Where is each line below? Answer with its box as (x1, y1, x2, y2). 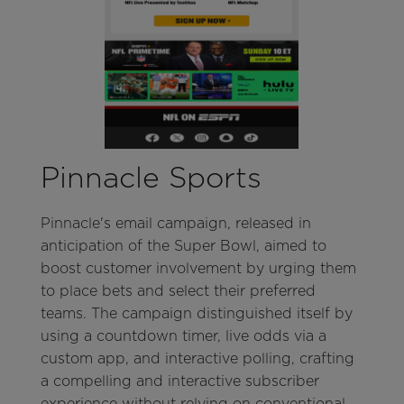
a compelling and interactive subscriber (40, 372, 319, 390)
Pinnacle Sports (40, 160, 262, 196)
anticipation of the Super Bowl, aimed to (40, 237, 326, 255)
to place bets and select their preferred (40, 282, 316, 300)
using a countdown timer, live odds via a (40, 327, 326, 345)
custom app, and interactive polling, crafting (40, 350, 354, 368)
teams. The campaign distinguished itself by (40, 305, 353, 323)
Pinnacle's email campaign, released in (40, 215, 311, 233)
